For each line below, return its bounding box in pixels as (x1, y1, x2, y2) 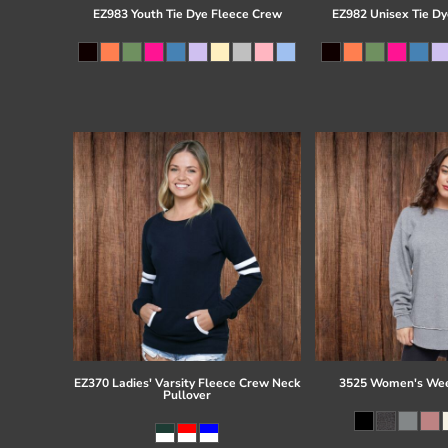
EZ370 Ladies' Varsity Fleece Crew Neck (74, 374, 301, 391)
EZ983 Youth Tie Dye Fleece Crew (92, 6, 282, 23)
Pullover (163, 386, 212, 403)
